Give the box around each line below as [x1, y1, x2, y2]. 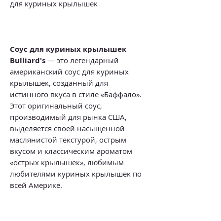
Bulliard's [10, 55, 45, 66]
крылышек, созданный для [10, 77, 108, 88]
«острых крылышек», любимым [10, 157, 124, 167]
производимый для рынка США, [10, 111, 127, 122]
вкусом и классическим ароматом [10, 146, 132, 156]
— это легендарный [45, 55, 119, 65]
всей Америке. [10, 180, 62, 190]
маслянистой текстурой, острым [10, 134, 126, 145]
